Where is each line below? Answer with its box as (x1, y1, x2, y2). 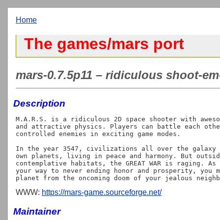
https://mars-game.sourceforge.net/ (42, 188, 162, 196)
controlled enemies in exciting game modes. (16, 130, 181, 137)
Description (13, 98, 65, 109)
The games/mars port (24, 35, 184, 53)
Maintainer (13, 206, 60, 217)
